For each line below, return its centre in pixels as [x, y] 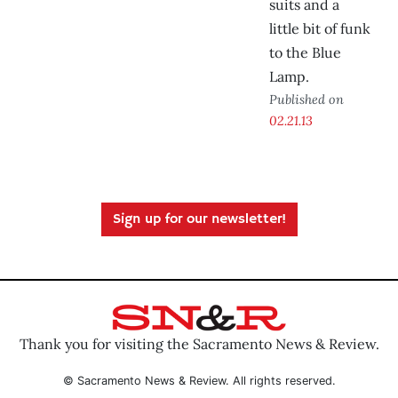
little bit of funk [320, 29]
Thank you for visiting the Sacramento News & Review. [199, 343]
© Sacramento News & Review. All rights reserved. [199, 380]
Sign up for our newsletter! [199, 220]
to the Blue [305, 53]
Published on [306, 99]
